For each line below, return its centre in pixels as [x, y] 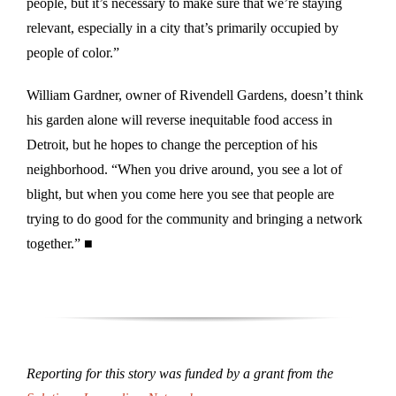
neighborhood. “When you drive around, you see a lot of [184, 169]
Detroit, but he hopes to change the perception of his [172, 144]
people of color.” [73, 52]
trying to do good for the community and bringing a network [194, 218]
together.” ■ [60, 243]
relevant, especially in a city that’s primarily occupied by [183, 27]
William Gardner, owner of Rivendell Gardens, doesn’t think [195, 95]
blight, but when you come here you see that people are [180, 194]
